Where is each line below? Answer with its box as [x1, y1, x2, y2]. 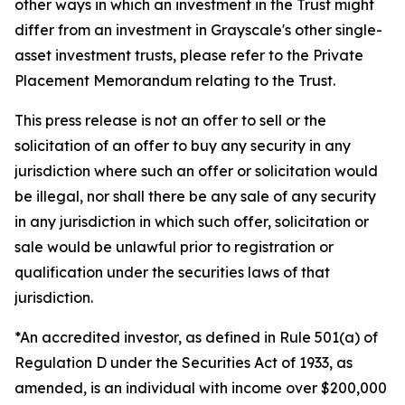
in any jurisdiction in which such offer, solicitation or [14, 212, 369, 231]
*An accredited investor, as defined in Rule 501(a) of [14, 328, 378, 346]
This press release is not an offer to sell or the [14, 111, 326, 129]
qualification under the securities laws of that [14, 263, 330, 281]
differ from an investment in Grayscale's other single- [14, 21, 382, 39]
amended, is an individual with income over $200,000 [14, 379, 387, 397]
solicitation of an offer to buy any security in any [14, 137, 351, 155]
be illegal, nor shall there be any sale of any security [14, 187, 376, 205]
